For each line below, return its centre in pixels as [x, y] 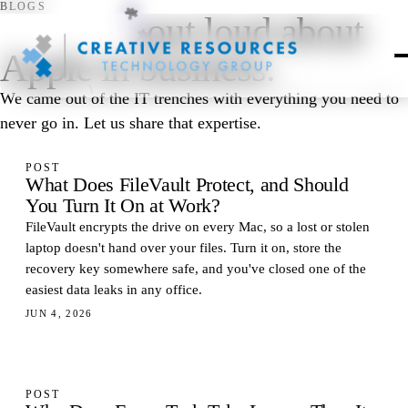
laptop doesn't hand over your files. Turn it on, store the [184, 248]
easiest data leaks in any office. [114, 290]
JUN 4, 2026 [59, 313]
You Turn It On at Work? [123, 206]
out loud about [255, 31]
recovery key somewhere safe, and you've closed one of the [196, 269]
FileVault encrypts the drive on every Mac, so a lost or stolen [198, 227]
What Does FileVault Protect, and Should [187, 185]
